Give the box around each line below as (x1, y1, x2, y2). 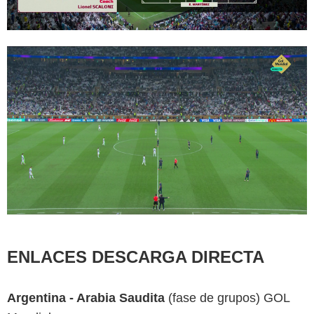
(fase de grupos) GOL (168, 291, 289, 306)
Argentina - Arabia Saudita (7, 291, 168, 306)
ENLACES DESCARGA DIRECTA (7, 247, 264, 267)
